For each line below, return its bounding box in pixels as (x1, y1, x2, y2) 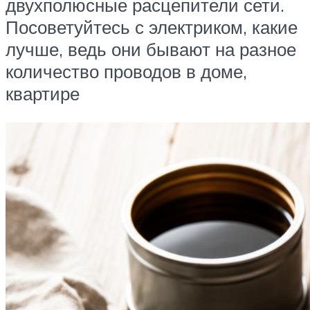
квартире (6, 82, 80, 105)
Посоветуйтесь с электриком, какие (6, 16, 298, 39)
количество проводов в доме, (6, 60, 247, 83)
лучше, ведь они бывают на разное (6, 38, 296, 61)
